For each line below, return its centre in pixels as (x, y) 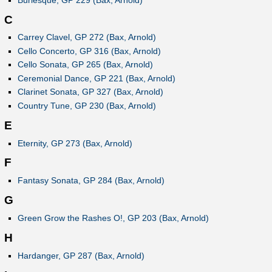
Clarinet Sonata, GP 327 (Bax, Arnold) (90, 92)
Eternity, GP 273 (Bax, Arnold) (75, 143)
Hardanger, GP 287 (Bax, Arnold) (81, 256)
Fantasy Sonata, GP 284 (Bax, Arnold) (91, 181)
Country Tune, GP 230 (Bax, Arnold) (87, 105)
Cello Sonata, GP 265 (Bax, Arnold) (85, 65)
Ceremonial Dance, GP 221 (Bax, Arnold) (96, 78)
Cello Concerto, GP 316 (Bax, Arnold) (89, 51)
